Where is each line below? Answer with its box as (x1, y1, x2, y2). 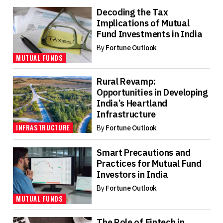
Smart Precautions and (97, 147, 191, 159)
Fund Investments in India (97, 28, 203, 40)
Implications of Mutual (97, 17, 190, 29)
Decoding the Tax (97, 6, 168, 18)
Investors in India (97, 169, 168, 181)
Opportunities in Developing (97, 87, 208, 99)
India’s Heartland (97, 98, 167, 110)
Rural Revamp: (97, 76, 156, 88)
